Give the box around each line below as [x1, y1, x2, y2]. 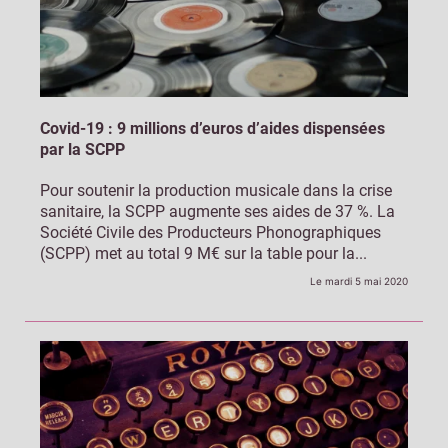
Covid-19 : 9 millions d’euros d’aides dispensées [40, 119, 385, 139]
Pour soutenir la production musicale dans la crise [40, 181, 392, 201]
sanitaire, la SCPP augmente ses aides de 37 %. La [40, 202, 395, 222]
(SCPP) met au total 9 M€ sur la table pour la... [40, 244, 367, 264]
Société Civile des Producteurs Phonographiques [40, 223, 381, 243]
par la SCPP [40, 140, 125, 160]
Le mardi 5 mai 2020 [310, 275, 408, 288]
